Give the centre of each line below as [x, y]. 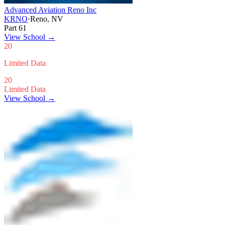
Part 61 [15, 28]
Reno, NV [47, 19]
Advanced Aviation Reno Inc [50, 10]
